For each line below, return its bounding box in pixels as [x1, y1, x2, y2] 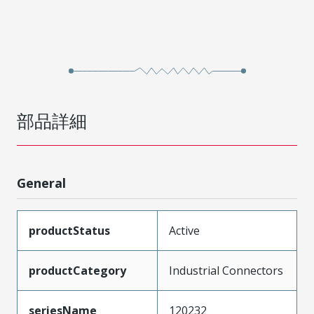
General [17, 174, 66, 191]
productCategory [29, 262, 126, 278]
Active [169, 222, 200, 238]
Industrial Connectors [169, 262, 283, 278]
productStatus [29, 222, 110, 238]
